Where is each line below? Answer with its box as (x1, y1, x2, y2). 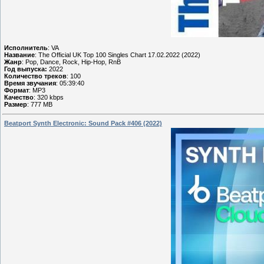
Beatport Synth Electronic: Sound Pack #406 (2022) (4, 120, 162, 127)
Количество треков (4, 72, 67, 80)
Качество (4, 93, 34, 101)
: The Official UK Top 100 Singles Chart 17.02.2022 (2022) (35, 51, 200, 58)
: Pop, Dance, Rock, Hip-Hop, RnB (22, 58, 121, 65)
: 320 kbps (34, 93, 64, 101)
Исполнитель (4, 44, 48, 51)
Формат (4, 86, 29, 94)
